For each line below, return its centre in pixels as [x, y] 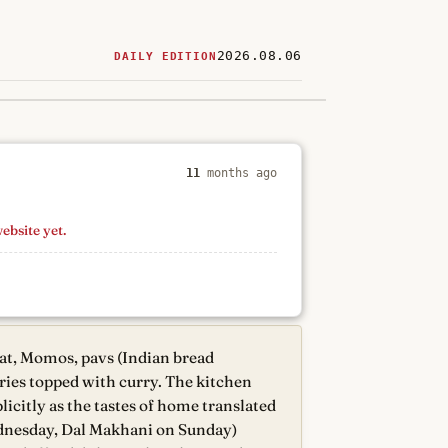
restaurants [154, 142]
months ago [238, 173]
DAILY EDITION [165, 56]
